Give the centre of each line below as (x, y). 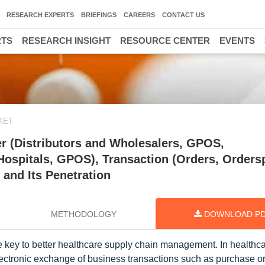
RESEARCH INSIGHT (66, 41)
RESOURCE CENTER (165, 41)
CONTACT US (183, 15)
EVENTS (237, 41)
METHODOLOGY (83, 214)
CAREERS (139, 15)
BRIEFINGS (99, 15)
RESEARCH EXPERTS (40, 15)
